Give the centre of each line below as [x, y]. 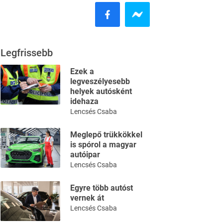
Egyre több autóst [102, 188]
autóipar [85, 155]
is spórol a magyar [103, 145]
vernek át [87, 198]
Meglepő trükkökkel [106, 135]
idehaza [84, 101]
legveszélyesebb [100, 81]
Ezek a [82, 71]
